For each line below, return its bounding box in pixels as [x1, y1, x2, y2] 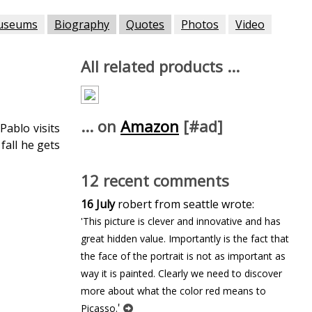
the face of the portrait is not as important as [81, 249, 286, 263]
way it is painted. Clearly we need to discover [81, 267, 282, 280]
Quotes [126, 17, 164, 32]
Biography [54, 17, 109, 32]
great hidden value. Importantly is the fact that [81, 232, 289, 245]
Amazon [120, 116, 179, 136]
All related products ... [81, 56, 240, 77]
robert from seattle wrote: [115, 196, 254, 212]
